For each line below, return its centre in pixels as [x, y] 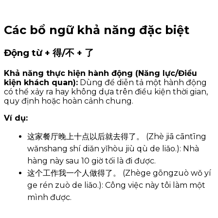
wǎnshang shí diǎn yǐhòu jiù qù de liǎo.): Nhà [113, 148]
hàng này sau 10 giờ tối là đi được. [91, 161]
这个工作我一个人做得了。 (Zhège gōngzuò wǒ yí [119, 173]
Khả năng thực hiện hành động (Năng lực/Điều [100, 73]
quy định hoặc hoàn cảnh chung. [69, 101]
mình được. [49, 197]
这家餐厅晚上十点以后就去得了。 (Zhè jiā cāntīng [117, 136]
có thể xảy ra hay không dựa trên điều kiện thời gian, [106, 91]
